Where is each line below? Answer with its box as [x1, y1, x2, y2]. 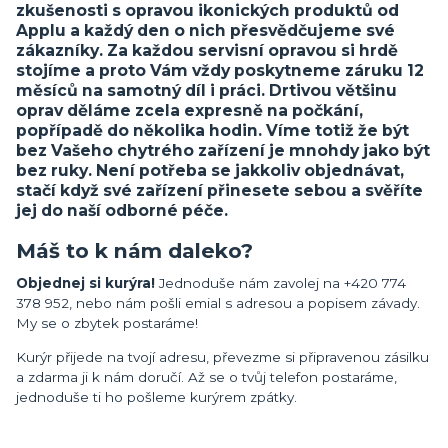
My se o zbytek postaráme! [16, 315, 198, 332]
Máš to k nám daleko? [16, 238, 253, 264]
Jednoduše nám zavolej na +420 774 [155, 275, 406, 292]
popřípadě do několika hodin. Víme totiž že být [16, 121, 409, 141]
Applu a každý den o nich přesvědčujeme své [16, 21, 395, 41]
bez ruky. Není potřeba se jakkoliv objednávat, [16, 161, 404, 181]
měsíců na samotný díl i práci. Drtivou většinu [16, 81, 397, 101]
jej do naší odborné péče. [16, 201, 228, 221]
